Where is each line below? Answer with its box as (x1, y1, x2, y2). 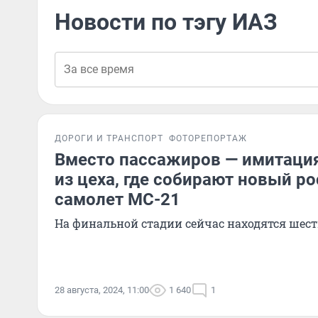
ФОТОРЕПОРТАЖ (169, 133, 247, 143)
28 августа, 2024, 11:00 (55, 285, 149, 295)
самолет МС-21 (55, 190, 180, 209)
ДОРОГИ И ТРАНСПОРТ (55, 133, 163, 143)
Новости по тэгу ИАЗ (55, 9, 278, 35)
